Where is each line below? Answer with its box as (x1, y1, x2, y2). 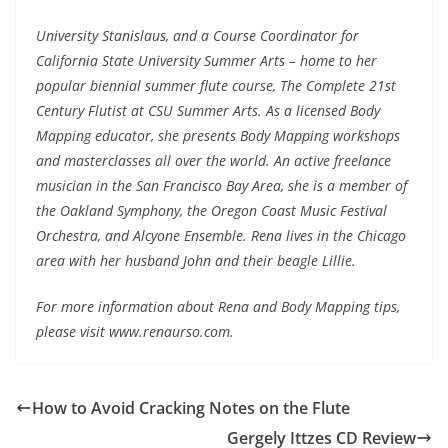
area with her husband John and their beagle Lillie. (36, 251, 356, 271)
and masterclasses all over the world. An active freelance (36, 151, 391, 171)
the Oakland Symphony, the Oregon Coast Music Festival (36, 201, 387, 221)
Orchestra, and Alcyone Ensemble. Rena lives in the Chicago (36, 226, 406, 246)
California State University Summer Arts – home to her (36, 51, 377, 71)
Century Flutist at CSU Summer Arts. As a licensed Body (36, 101, 380, 121)
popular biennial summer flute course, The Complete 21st (36, 76, 396, 96)
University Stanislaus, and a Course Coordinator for (36, 26, 359, 46)
